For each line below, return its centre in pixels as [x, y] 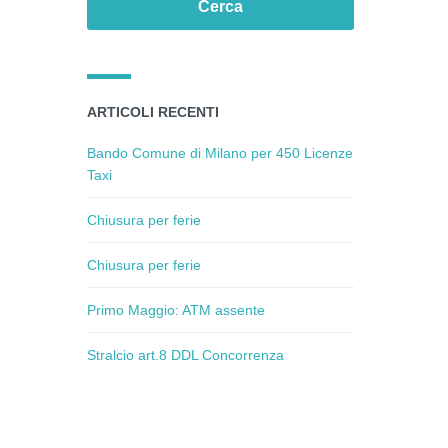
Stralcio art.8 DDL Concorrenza [186, 355]
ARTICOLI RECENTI [153, 112]
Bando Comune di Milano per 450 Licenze [220, 153]
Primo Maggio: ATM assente [176, 310]
